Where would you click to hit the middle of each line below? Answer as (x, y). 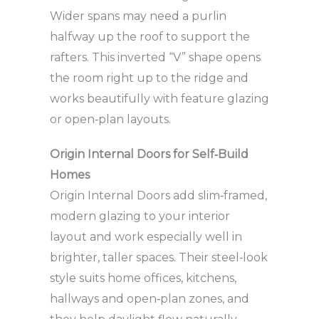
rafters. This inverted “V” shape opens (155, 57)
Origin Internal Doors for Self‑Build (149, 154)
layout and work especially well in (146, 237)
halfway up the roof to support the (150, 37)
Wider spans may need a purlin (138, 16)
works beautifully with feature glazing (159, 99)
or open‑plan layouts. (110, 119)
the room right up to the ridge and (149, 78)
